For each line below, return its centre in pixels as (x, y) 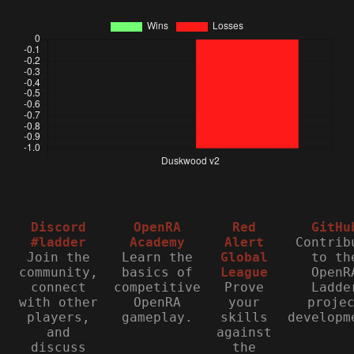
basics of (157, 272)
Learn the (157, 257)
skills (244, 317)
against (244, 332)
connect (58, 287)
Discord (58, 227)
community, (58, 272)
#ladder (58, 242)
